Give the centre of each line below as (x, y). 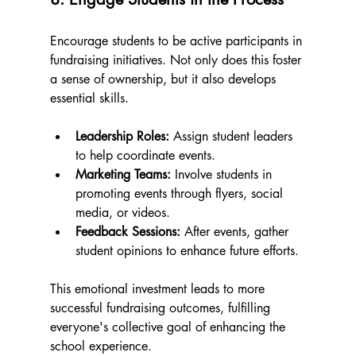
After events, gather (236, 232)
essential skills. (91, 99)
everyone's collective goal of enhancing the (169, 327)
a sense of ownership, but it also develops (164, 79)
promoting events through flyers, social (181, 194)
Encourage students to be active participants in (178, 41)
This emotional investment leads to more (159, 289)
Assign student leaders (232, 137)
